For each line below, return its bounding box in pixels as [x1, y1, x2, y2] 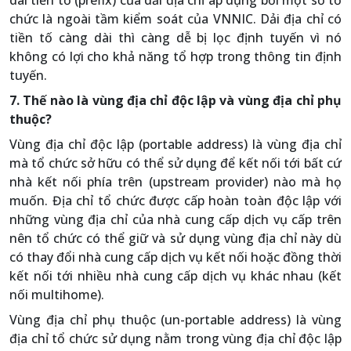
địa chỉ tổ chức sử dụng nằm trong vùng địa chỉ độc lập [9, 330, 342, 347]
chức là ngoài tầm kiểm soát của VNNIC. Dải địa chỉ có [9, 10, 342, 27]
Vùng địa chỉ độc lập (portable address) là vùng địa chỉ [9, 136, 342, 153]
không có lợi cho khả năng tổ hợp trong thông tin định [9, 48, 342, 65]
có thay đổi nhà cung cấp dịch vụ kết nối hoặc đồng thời [9, 248, 342, 266]
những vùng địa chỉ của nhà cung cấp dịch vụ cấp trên [9, 211, 342, 228]
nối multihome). [9, 286, 104, 303]
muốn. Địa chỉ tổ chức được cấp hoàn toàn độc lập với [9, 192, 342, 209]
